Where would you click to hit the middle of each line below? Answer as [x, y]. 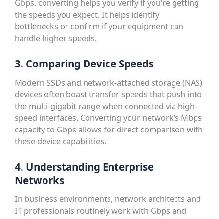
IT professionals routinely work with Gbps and [101, 211]
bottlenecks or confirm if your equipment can [99, 26]
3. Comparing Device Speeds [84, 64]
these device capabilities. [61, 141]
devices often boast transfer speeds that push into [109, 94]
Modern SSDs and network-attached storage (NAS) [109, 82]
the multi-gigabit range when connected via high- [106, 106]
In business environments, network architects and [108, 199]
